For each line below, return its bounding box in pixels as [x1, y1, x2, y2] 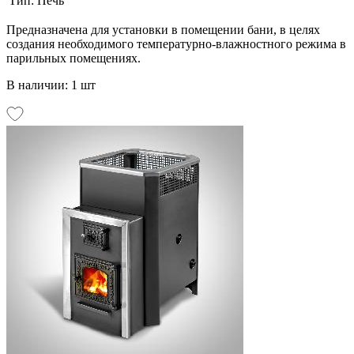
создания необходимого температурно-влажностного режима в [6, 36, 346, 51]
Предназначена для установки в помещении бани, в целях [6, 22, 320, 36]
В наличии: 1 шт [6, 77, 96, 92]
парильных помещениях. [6, 51, 141, 65]
